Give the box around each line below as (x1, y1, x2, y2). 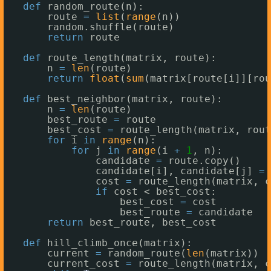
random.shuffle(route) (47, 21, 174, 33)
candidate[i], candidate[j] (96, 165, 259, 177)
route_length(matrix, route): (47, 51, 217, 64)
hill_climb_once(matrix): (47, 237, 192, 249)
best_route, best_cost (90, 216, 217, 228)
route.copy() (168, 154, 241, 166)
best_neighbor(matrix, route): (47, 93, 223, 105)
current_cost (47, 257, 126, 269)
